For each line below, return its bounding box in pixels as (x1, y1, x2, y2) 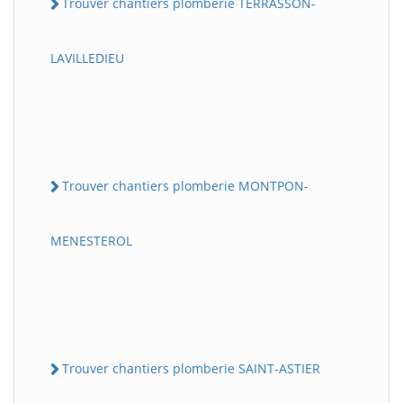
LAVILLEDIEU (50, 49, 124, 67)
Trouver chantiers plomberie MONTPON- (62, 176, 309, 194)
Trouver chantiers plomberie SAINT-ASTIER (62, 360, 320, 377)
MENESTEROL (50, 232, 132, 249)
